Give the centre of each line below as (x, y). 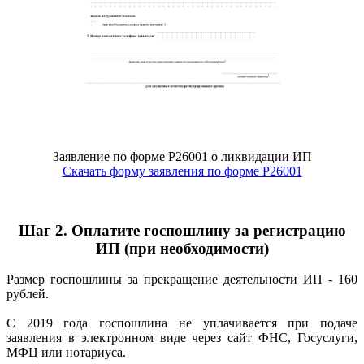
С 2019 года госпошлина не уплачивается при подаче (182, 323)
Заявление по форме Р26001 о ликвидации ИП (182, 156)
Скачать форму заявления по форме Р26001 (182, 171)
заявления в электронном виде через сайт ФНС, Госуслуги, (182, 338)
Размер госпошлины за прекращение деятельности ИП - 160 (182, 279)
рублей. (28, 294)
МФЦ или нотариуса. (66, 353)
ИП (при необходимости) (182, 248)
